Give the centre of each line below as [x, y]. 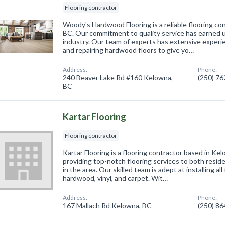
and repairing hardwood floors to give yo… [129, 50]
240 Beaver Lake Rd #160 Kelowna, [118, 77]
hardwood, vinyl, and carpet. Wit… [116, 178]
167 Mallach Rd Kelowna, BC [107, 205]
